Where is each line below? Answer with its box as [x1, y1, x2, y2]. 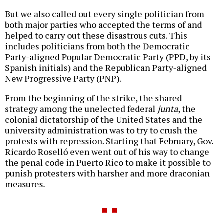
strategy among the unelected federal [5, 103, 157, 115]
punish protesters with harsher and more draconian [5, 167, 210, 179]
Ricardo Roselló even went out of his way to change [5, 146, 209, 158]
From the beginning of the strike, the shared [5, 92, 182, 104]
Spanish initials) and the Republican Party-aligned [5, 62, 207, 74]
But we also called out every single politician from [5, 8, 204, 20]
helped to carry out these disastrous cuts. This [5, 29, 187, 42]
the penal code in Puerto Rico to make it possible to [5, 156, 211, 169]
